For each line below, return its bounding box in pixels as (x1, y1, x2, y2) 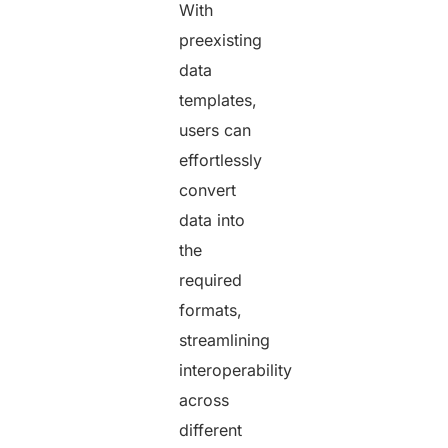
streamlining (179, 330, 271, 351)
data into (179, 210, 246, 231)
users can (179, 120, 252, 141)
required (179, 270, 243, 291)
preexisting (179, 30, 263, 51)
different (179, 420, 243, 441)
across (179, 390, 230, 411)
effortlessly (179, 150, 263, 171)
